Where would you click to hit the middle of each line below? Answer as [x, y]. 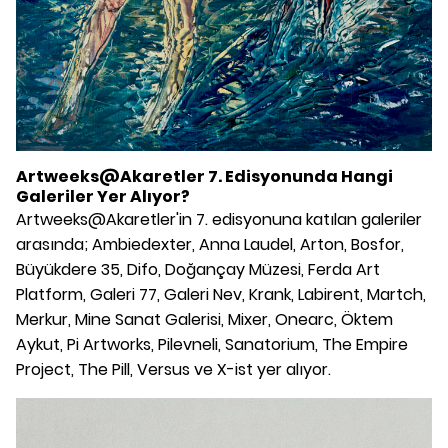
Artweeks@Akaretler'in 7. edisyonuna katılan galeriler [219, 219]
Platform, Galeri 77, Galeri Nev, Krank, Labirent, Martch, [221, 294]
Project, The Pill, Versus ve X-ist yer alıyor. [173, 369]
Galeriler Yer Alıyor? [103, 196]
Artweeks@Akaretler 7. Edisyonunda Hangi [204, 176]
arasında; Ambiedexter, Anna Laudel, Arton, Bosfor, [210, 244]
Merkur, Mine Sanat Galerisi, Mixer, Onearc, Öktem [204, 319]
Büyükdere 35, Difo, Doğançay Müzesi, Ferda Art [198, 269]
